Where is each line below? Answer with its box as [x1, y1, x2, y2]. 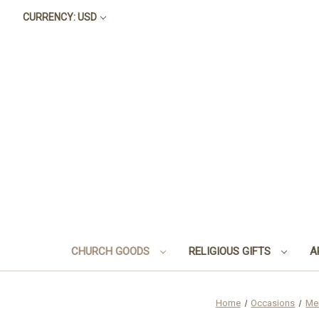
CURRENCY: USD [22, 11, 97, 23]
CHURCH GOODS [70, 244, 152, 258]
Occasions [251, 297, 296, 308]
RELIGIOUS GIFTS [188, 244, 273, 258]
